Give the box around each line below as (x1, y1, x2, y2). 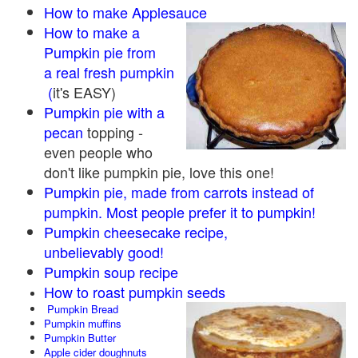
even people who (44, 141, 153, 162)
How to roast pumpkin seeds (44, 281, 225, 302)
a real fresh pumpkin (44, 62, 174, 82)
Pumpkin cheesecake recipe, (44, 221, 228, 242)
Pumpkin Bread (47, 301, 118, 316)
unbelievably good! (44, 241, 164, 262)
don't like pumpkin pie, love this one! (44, 161, 274, 182)
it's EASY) (53, 82, 116, 102)
